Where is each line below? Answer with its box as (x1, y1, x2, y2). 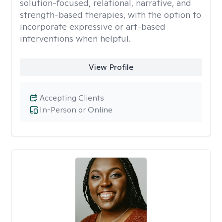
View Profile (88, 62, 133, 72)
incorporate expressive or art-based (20, 21, 166, 32)
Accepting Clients (40, 93, 104, 103)
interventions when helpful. (20, 33, 131, 44)
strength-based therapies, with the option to (20, 9, 201, 20)
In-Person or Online (40, 105, 112, 115)
